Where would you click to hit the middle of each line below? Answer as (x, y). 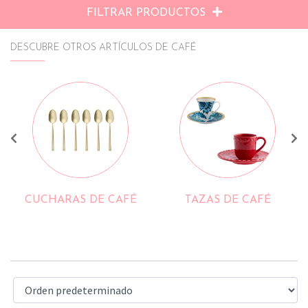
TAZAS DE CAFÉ (80, 200)
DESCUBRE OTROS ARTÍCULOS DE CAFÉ (103, 48)
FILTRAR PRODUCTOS (147, 13)
